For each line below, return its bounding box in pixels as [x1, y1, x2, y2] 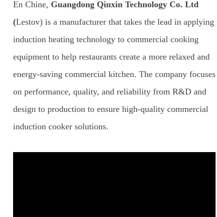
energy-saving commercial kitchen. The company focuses [13, 69, 216, 79]
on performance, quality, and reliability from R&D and [13, 86, 206, 96]
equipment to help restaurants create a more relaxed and [13, 51, 210, 62]
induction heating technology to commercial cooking [13, 34, 199, 44]
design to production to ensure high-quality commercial [13, 104, 208, 114]
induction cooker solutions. [13, 121, 108, 131]
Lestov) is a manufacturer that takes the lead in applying [15, 16, 214, 27]
